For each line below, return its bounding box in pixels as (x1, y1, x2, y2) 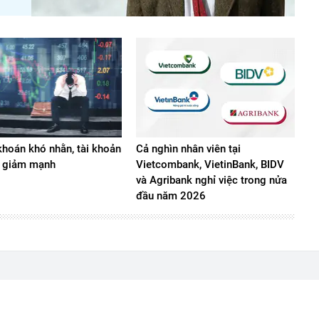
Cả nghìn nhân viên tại (135, 142, 241, 155)
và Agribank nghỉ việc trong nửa (135, 173, 287, 187)
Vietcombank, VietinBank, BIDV (135, 157, 284, 171)
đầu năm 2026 (135, 189, 206, 202)
